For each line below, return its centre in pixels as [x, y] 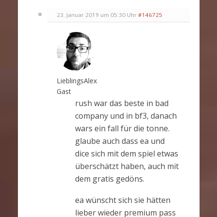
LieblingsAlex [77, 81]
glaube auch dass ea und [120, 141]
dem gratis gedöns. [109, 179]
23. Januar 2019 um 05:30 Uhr [96, 15]
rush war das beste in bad [122, 103]
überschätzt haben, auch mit [127, 166]
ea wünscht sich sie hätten [123, 200]
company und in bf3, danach [126, 116]
